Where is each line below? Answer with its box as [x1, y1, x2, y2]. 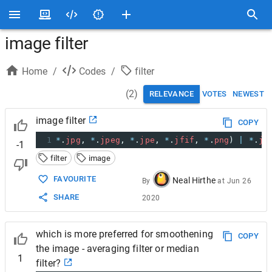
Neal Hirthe [172, 175, 216, 185]
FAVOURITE [53, 174, 97, 183]
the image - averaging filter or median [36, 243, 199, 254]
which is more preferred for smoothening [36, 228, 213, 240]
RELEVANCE [149, 89, 194, 98]
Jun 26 [226, 177, 251, 185]
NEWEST [232, 89, 264, 98]
